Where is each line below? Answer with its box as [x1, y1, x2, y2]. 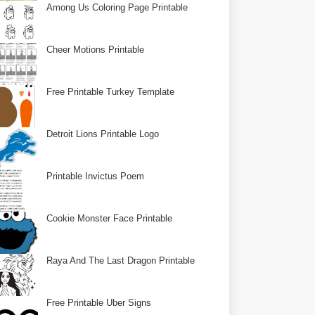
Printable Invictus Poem [46, 171, 145, 181]
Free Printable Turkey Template [46, 86, 175, 97]
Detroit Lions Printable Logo [46, 129, 160, 139]
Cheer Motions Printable [46, 44, 145, 55]
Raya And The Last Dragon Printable [46, 255, 195, 266]
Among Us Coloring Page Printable [46, 2, 188, 13]
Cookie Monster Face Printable [46, 213, 173, 224]
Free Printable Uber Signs [46, 297, 152, 308]
